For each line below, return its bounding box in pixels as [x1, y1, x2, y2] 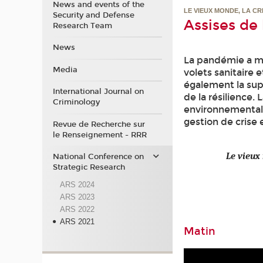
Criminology [52, 97, 100, 107]
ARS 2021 [59, 217, 95, 226]
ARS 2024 [59, 180, 95, 189]
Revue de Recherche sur [52, 119, 145, 129]
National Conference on [52, 152, 144, 162]
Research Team [52, 21, 112, 31]
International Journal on [52, 87, 144, 97]
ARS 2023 [59, 192, 95, 201]
